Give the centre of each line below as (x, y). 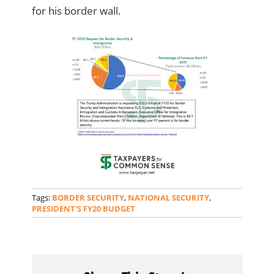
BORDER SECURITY (88, 198)
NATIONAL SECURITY (169, 198)
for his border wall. (77, 11)
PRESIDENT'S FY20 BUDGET (84, 209)
